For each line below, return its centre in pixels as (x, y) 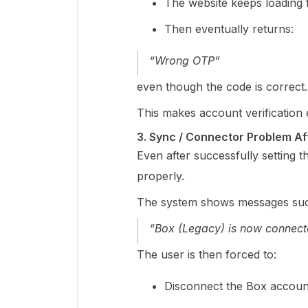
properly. (161, 176)
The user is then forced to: (207, 254)
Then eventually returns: (229, 29)
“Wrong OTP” (185, 60)
